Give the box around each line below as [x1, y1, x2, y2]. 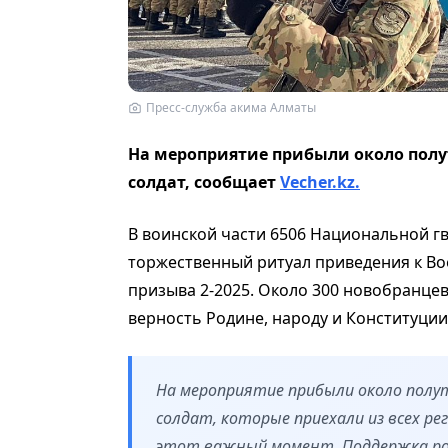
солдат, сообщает [128, 170, 280, 193]
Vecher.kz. [280, 170, 360, 193]
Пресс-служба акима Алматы [146, 98, 316, 116]
